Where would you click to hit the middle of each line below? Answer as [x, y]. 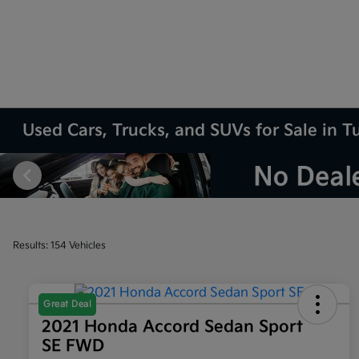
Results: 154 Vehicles [59, 245]
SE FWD [73, 347]
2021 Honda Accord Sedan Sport [172, 327]
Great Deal [67, 305]
